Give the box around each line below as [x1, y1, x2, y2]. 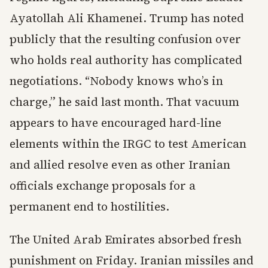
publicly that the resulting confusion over [10, 31, 241, 47]
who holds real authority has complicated [10, 52, 242, 68]
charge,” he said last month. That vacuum [10, 94, 239, 109]
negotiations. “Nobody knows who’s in [10, 73, 223, 89]
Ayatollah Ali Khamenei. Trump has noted [10, 10, 244, 26]
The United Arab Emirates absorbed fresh [10, 232, 242, 247]
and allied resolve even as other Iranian [10, 157, 230, 172]
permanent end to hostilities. [10, 199, 169, 214]
